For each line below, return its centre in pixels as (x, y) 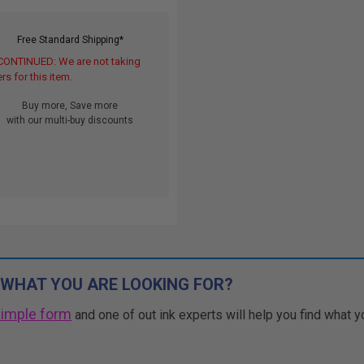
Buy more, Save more (70, 106)
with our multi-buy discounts (70, 120)
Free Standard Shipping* (70, 40)
